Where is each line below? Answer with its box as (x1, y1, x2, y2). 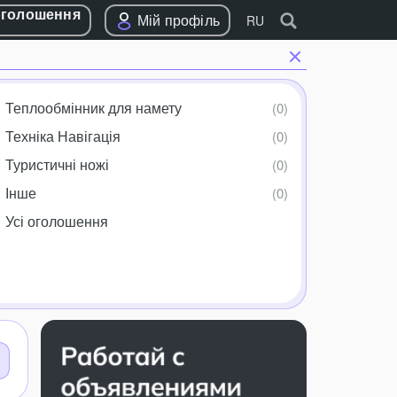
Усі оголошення (4, 211, 108, 231)
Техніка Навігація (4, 126, 121, 146)
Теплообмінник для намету (4, 97, 182, 118)
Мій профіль (136, 10, 220, 30)
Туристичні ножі (4, 154, 109, 175)
